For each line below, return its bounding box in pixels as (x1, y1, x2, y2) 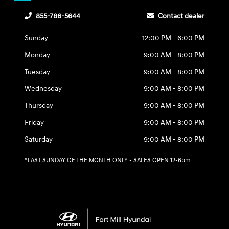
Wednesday (25, 84, 62, 93)
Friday (25, 118, 44, 127)
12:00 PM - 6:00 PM (142, 34, 204, 42)
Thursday (25, 101, 54, 110)
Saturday (25, 135, 53, 144)
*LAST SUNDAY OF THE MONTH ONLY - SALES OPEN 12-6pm (25, 156, 191, 164)
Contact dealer (157, 12, 204, 20)
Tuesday (25, 67, 51, 76)
